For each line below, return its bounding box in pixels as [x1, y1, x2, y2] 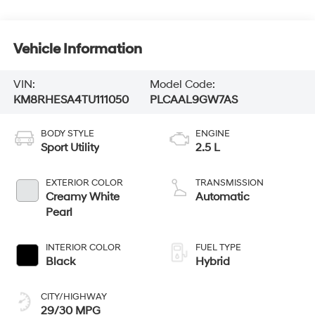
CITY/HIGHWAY [40, 290, 107, 302]
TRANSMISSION [195, 176, 264, 188]
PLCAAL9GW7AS [149, 92, 238, 107]
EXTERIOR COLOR [45, 176, 123, 188]
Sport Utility [40, 140, 99, 155]
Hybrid [195, 254, 230, 269]
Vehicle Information [13, 41, 142, 58]
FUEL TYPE [195, 241, 241, 253]
